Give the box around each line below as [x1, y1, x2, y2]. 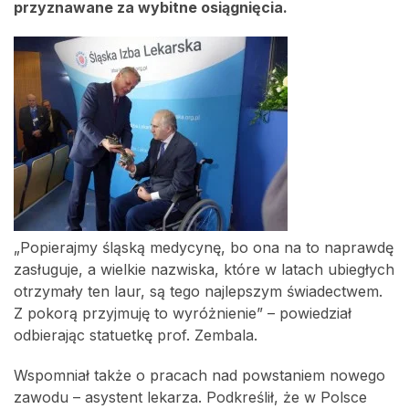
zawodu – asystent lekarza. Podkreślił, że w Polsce [14, 388, 367, 406]
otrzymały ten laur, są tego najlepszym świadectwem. [14, 282, 383, 300]
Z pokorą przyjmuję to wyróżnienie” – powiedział [14, 304, 351, 322]
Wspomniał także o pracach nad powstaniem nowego [14, 366, 385, 384]
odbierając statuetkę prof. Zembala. [14, 326, 257, 344]
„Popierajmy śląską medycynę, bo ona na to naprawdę [14, 238, 393, 257]
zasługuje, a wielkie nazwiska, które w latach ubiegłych [14, 260, 394, 278]
